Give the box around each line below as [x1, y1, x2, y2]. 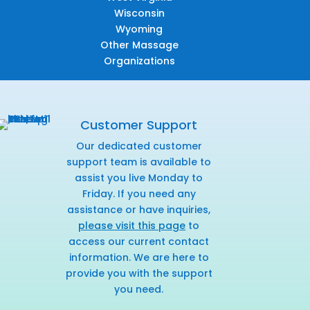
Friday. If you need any [82, 187, 196, 201]
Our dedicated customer [75, 139, 202, 154]
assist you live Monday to [75, 171, 203, 185]
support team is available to [66, 155, 212, 170]
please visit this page [78, 219, 186, 233]
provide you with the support [65, 266, 212, 281]
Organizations [103, 54, 175, 69]
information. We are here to [69, 250, 209, 265]
